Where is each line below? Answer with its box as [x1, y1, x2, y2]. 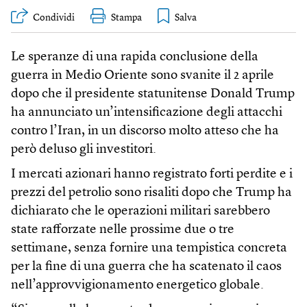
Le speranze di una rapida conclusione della [11, 51, 258, 64]
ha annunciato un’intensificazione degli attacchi [11, 106, 282, 120]
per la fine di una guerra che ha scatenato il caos [11, 260, 282, 274]
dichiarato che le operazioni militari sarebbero [11, 205, 270, 219]
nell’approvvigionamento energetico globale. [11, 279, 264, 293]
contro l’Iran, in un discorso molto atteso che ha [11, 125, 279, 138]
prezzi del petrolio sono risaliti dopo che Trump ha [11, 186, 292, 200]
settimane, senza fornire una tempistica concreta [11, 242, 287, 256]
